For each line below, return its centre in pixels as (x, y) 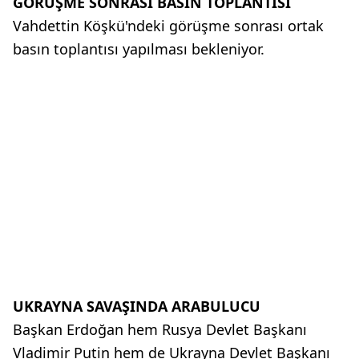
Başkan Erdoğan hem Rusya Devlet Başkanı (160, 330)
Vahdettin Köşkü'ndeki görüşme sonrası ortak (168, 26)
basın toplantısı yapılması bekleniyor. (139, 49)
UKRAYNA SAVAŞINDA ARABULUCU (137, 307)
